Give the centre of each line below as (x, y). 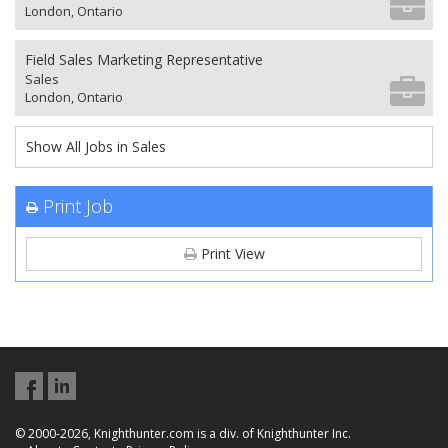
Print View (230, 254)
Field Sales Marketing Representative (144, 60)
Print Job (78, 206)
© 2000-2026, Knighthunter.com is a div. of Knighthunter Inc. (183, 434)
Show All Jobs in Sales (96, 147)
